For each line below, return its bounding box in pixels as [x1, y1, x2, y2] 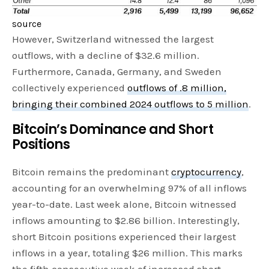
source [12, 18, 41, 30]
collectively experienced [12, 82, 128, 94]
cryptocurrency [171, 166, 242, 178]
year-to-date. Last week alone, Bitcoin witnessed [12, 198, 237, 211]
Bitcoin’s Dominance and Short [12, 120, 213, 139]
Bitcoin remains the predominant [12, 166, 172, 178]
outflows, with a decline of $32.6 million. [12, 49, 200, 62]
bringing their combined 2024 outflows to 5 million [12, 98, 249, 110]
